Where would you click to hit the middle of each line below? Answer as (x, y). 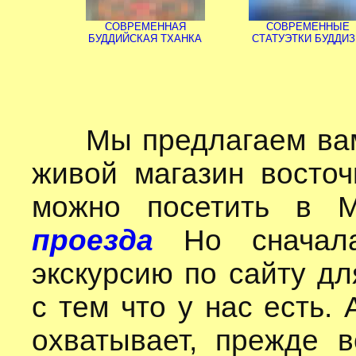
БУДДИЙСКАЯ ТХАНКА (145, 39)
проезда (93, 240)
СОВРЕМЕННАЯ (145, 27)
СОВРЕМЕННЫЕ (308, 27)
